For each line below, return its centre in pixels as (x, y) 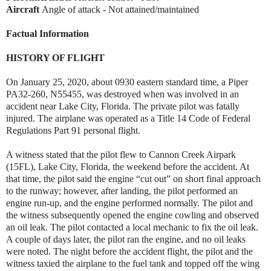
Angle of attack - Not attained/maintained (120, 9)
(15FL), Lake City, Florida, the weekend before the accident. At (128, 166)
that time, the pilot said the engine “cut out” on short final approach (133, 178)
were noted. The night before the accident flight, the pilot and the (129, 251)
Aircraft (24, 9)
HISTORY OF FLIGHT (55, 57)
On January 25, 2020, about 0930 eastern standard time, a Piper (127, 82)
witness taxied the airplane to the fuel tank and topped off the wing (133, 263)
